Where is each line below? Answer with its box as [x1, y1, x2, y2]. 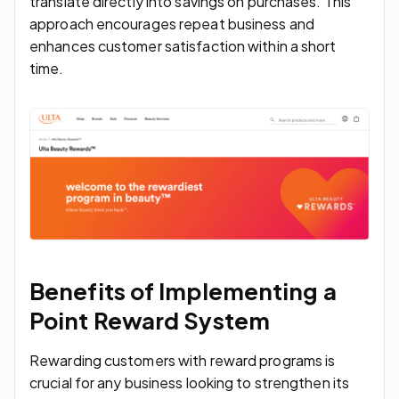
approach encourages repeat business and [29, 13, 314, 33]
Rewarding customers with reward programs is [29, 350, 336, 370]
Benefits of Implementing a [29, 275, 337, 305]
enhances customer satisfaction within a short [29, 36, 337, 55]
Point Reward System [29, 305, 270, 335]
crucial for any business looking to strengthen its [29, 372, 350, 392]
